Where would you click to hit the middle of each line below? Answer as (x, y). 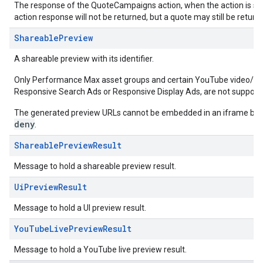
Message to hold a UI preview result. (80, 208)
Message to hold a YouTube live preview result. (100, 249)
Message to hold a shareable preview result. (95, 166)
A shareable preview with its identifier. (84, 59)
